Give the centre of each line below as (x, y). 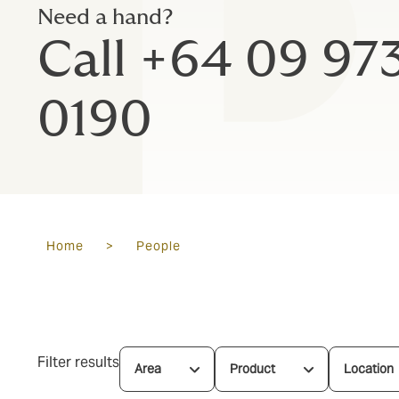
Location (369, 369)
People (159, 246)
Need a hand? (106, 17)
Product (252, 369)
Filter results (78, 362)
